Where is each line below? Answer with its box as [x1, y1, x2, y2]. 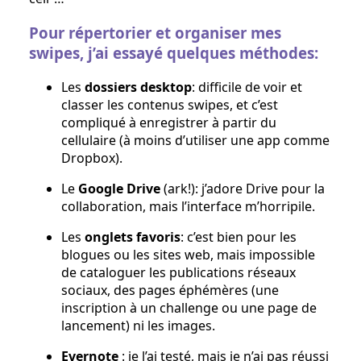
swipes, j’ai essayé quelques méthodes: [29, 42, 318, 63]
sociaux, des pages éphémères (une [61, 280, 279, 299]
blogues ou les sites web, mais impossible [61, 245, 315, 263]
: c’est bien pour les [180, 227, 297, 246]
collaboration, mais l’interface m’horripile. [61, 197, 315, 215]
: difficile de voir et [192, 77, 302, 96]
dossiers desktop [85, 77, 192, 96]
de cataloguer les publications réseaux [61, 263, 296, 281]
